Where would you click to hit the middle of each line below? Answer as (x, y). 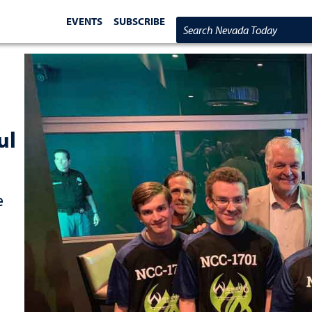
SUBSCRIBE (140, 21)
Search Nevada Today (233, 30)
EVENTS (85, 21)
